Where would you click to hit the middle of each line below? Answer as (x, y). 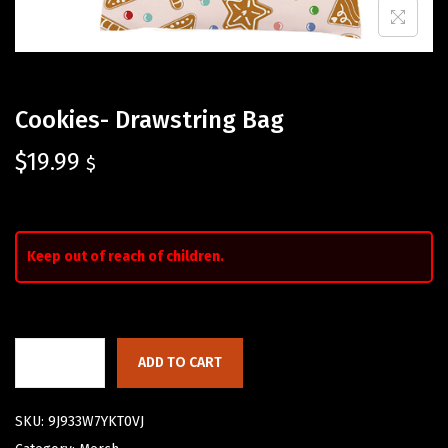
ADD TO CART (180, 363)
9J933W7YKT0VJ (96, 422)
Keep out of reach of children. (125, 257)
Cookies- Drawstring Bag (149, 120)
